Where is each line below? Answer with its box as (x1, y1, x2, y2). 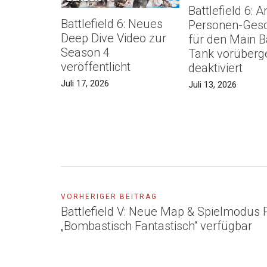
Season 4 (61, 45, 110, 60)
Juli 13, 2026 (188, 79, 237, 91)
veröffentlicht (61, 59, 131, 74)
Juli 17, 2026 (61, 77, 109, 89)
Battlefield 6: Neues (61, 16, 163, 31)
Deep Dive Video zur (61, 30, 166, 45)
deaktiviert (188, 61, 243, 76)
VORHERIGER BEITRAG (61, 192, 157, 201)
